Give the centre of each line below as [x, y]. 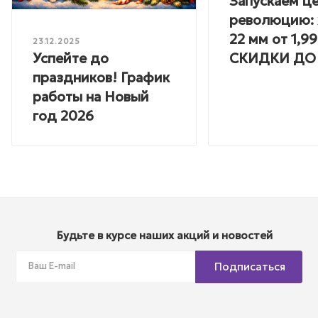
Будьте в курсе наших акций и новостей [165, 235]
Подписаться [250, 266]
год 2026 [63, 115]
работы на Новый [91, 96]
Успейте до [71, 58]
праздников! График [101, 77]
